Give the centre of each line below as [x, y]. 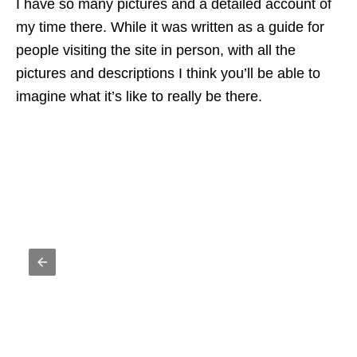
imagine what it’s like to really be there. [139, 96]
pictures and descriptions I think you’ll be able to [168, 73]
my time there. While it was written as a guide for [170, 27]
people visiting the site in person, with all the [156, 50]
